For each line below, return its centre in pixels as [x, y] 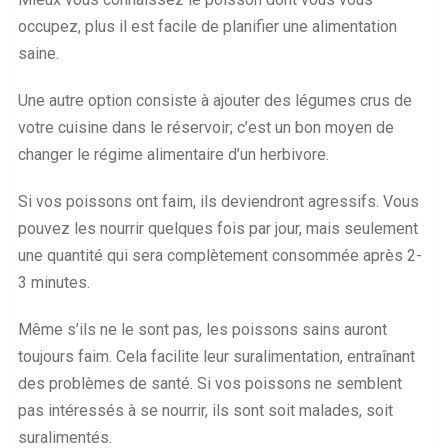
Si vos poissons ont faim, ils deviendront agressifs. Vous [218, 201]
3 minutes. [53, 282]
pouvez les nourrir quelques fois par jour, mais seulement [217, 228]
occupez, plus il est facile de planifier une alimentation [207, 26]
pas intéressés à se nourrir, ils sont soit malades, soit [205, 410]
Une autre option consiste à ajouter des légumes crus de [214, 100]
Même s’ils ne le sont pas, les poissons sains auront [202, 329]
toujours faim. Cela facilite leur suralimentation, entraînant [216, 356]
